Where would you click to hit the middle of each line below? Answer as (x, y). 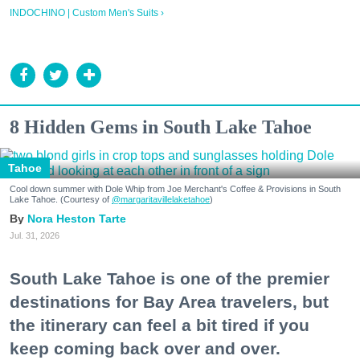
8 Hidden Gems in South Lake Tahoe (161, 127)
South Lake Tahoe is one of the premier (170, 278)
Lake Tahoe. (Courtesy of (61, 200)
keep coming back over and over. (145, 348)
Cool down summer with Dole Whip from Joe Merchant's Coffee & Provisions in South (175, 189)
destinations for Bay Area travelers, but (169, 301)
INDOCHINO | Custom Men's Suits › (87, 13)
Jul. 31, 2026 (35, 236)
